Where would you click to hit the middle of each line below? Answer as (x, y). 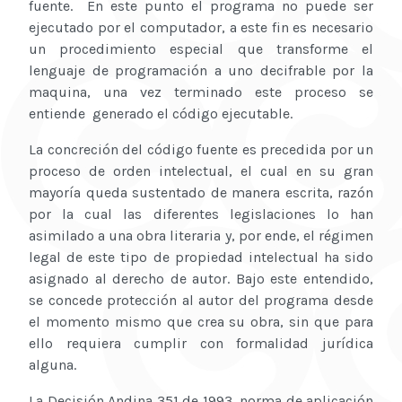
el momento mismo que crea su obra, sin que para (201, 322)
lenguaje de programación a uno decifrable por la (201, 71)
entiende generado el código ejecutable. (161, 114)
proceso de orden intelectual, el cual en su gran (201, 171)
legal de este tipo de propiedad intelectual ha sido (201, 258)
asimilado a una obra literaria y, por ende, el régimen (201, 236)
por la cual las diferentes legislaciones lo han (201, 214)
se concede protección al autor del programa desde (201, 301)
